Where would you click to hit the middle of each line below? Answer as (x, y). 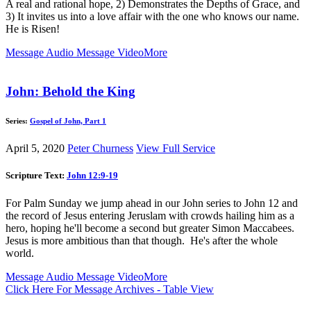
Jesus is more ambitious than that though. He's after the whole (142, 240)
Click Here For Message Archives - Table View (110, 289)
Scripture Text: (36, 176)
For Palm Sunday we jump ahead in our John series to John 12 (142, 203)
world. (23, 253)
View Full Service (176, 149)
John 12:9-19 (92, 176)
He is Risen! (33, 28)
